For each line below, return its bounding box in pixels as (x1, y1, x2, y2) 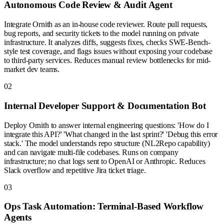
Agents (4, 212, 31, 223)
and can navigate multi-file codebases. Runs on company (4, 147, 178, 156)
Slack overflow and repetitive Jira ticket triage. (4, 165, 146, 174)
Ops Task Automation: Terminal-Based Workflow (4, 201, 204, 212)
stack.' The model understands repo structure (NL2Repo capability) (4, 138, 210, 147)
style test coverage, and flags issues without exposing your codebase (4, 47, 213, 56)
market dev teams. (4, 65, 60, 74)
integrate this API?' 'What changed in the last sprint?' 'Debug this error (4, 129, 218, 138)
